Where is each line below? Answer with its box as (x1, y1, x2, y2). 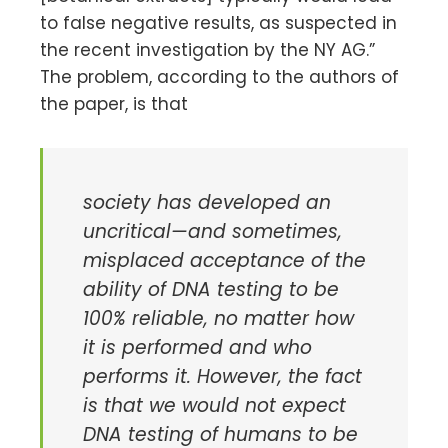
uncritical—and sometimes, (83, 217, 342, 245)
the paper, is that (40, 91, 188, 116)
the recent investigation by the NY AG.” (40, 37, 375, 62)
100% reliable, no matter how (83, 304, 354, 332)
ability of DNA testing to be (83, 275, 339, 303)
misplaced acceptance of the (83, 246, 366, 274)
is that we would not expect (83, 391, 346, 419)
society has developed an (83, 188, 331, 216)
